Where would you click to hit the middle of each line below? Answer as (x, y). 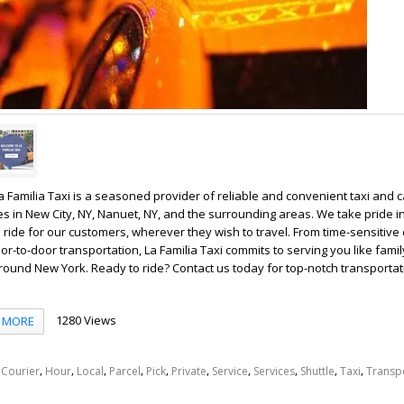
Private (189, 371)
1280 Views (86, 320)
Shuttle (317, 371)
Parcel (125, 371)
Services (274, 371)
